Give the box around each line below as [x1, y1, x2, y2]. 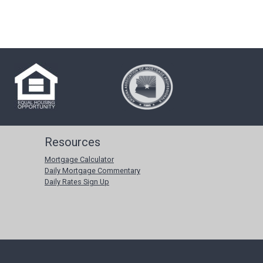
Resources [45, 135, 100, 149]
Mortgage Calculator [45, 155, 114, 164]
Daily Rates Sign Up [45, 177, 109, 186]
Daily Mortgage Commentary [45, 166, 140, 175]
